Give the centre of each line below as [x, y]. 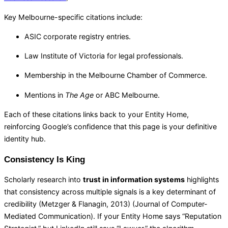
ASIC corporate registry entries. [78, 36]
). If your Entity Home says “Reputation [156, 216]
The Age [79, 95]
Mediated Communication [47, 216]
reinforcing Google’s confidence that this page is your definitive [110, 126]
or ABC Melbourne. [127, 95]
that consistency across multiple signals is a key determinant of [110, 192]
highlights [202, 180]
